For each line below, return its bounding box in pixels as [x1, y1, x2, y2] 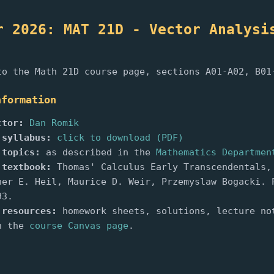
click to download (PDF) [56, 131, 183, 143]
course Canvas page [29, 220, 128, 231]
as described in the [40, 146, 156, 158]
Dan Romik [29, 117, 79, 128]
